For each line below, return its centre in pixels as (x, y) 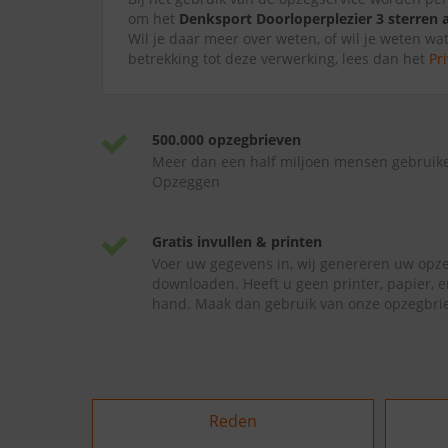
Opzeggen (186, 181)
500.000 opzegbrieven (226, 139)
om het (153, 18)
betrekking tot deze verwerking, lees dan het (278, 58)
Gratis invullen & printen (237, 241)
